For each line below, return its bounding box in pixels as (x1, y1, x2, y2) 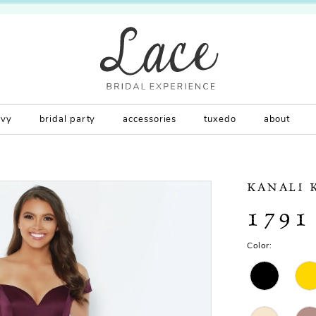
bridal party (39, 115, 96, 125)
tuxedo (204, 115, 236, 125)
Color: (247, 242, 272, 251)
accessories (123, 115, 177, 125)
